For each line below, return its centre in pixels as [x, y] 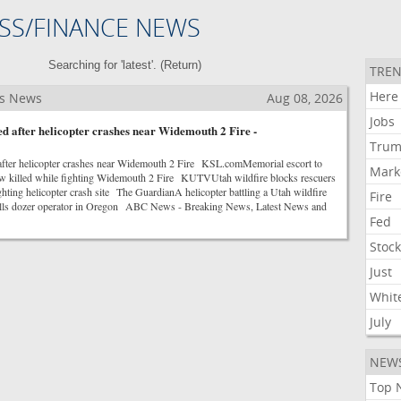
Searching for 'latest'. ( [107, 65]
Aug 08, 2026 [304, 98]
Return [181, 65]
